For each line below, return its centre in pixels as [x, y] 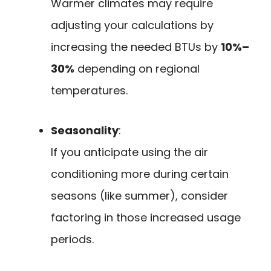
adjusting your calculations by [132, 25]
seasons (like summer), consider [139, 196]
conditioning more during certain [140, 174]
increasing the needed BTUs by [136, 47]
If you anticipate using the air [129, 152]
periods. [72, 240]
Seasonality [85, 131]
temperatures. [89, 90]
